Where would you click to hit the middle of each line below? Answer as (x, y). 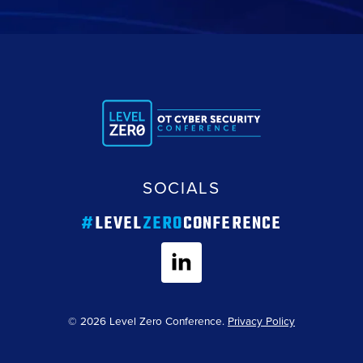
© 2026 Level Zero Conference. (148, 321)
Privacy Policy (261, 321)
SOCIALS (181, 188)
